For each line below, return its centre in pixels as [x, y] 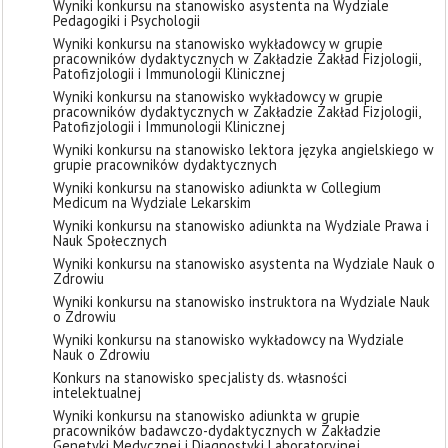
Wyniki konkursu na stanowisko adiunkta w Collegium [217, 187]
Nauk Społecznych [110, 240]
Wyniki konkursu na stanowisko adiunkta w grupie [206, 415]
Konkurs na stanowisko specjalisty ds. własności [200, 377]
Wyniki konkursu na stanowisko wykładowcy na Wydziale [228, 339]
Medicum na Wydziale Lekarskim [152, 202]
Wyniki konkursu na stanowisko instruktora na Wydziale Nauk [241, 301]
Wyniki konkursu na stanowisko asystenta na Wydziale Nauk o [244, 263]
